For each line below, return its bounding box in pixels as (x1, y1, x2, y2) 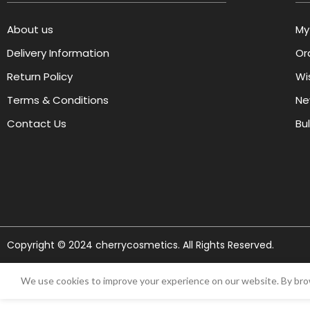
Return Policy (7, 69, 73, 84)
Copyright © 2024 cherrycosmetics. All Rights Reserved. (7, 237, 274, 252)
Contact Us (7, 116, 66, 131)
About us (7, 21, 53, 37)
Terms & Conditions (7, 92, 109, 107)
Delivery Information (7, 45, 109, 60)
